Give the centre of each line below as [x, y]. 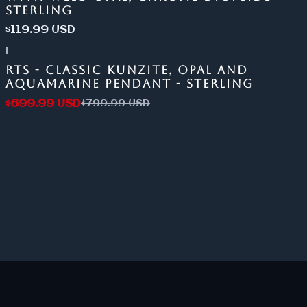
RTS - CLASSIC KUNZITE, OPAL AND [126, 70]
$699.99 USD [43, 103]
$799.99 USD [115, 103]
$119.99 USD [40, 30]
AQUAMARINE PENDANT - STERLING [129, 84]
